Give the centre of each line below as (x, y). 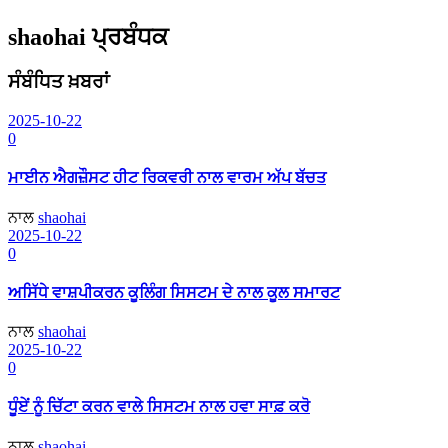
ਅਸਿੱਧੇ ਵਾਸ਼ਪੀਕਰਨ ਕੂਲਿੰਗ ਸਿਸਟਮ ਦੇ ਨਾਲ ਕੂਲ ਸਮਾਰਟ (174, 292)
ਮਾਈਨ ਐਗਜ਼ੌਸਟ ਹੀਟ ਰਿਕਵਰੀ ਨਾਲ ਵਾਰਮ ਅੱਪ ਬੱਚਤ (167, 178)
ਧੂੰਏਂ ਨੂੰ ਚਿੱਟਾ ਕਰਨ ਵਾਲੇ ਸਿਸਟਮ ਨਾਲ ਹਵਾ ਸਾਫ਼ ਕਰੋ (159, 407)
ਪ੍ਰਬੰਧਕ (130, 37)
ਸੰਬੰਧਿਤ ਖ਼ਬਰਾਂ (58, 82)
